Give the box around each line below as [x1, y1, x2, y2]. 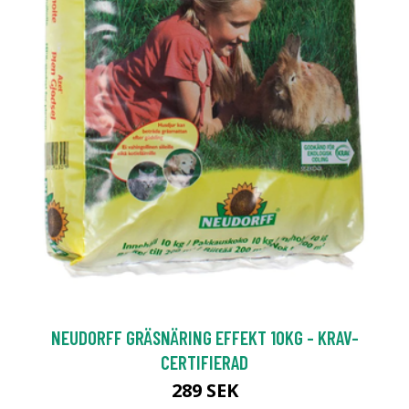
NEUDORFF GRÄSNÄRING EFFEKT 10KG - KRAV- [50, 326, 359, 350]
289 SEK [171, 378, 238, 404]
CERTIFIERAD [161, 351, 248, 374]
